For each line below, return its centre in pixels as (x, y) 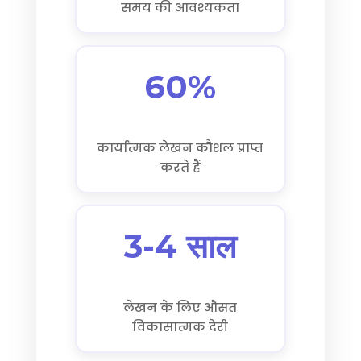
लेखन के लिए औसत (180, 307)
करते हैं (180, 167)
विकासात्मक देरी (180, 327)
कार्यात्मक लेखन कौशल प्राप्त (180, 148)
